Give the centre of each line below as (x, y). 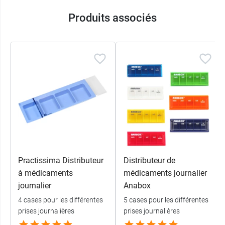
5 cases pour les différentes (166, 200)
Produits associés (113, 18)
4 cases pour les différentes (61, 200)
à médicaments (45, 173)
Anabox (137, 186)
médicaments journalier (165, 173)
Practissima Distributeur (61, 161)
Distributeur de (149, 161)
